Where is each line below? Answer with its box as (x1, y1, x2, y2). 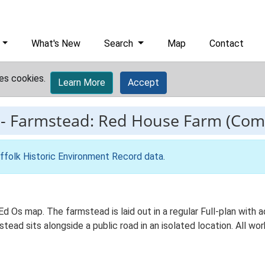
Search (104, 38, 136, 49)
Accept (128, 77, 159, 88)
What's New (31, 38, 81, 49)
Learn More (58, 77, 105, 88)
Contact (209, 38, 244, 49)
